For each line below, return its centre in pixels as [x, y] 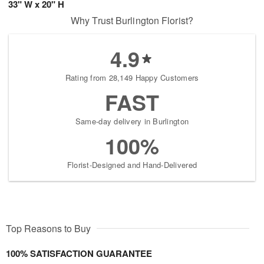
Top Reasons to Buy [48, 228]
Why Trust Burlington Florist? [132, 20]
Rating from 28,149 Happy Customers [132, 77]
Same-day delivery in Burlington [132, 121]
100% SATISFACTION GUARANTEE [79, 253]
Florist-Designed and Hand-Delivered [132, 164]
